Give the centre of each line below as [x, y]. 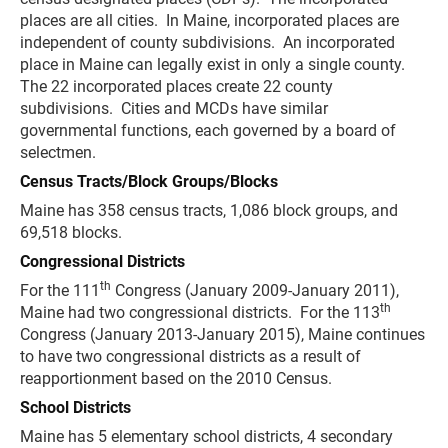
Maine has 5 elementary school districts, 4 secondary [206, 436]
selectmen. [58, 152]
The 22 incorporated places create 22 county [176, 86]
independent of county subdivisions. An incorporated [207, 42]
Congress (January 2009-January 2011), [255, 290]
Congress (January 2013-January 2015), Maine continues [222, 334]
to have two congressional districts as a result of [190, 356]
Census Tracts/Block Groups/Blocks [149, 181]
